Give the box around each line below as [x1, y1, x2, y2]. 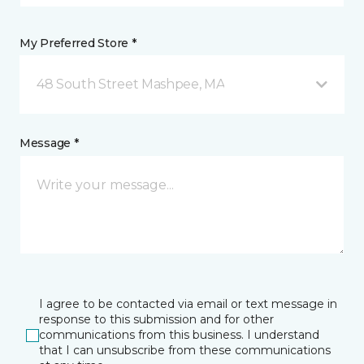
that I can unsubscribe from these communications [39, 343, 331, 358]
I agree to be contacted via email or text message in [39, 297, 337, 312]
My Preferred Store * [19, 36, 136, 51]
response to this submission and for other [39, 312, 274, 327]
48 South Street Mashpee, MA [37, 76, 225, 93]
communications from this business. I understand [39, 327, 319, 343]
